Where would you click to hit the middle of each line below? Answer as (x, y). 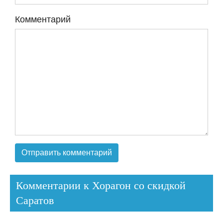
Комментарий (43, 19)
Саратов (35, 201)
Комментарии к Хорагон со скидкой (101, 186)
